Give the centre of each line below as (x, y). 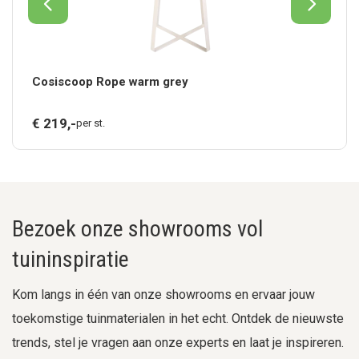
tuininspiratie (71, 259)
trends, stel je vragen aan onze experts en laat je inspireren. (178, 343)
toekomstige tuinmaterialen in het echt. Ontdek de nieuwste (178, 319)
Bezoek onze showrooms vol (137, 229)
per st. (91, 123)
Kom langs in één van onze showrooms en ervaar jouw (163, 294)
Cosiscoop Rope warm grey (111, 82)
